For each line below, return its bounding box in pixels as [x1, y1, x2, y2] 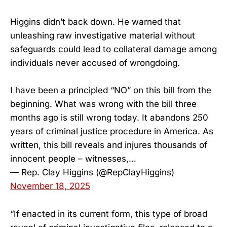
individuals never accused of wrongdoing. [10, 58, 180, 68]
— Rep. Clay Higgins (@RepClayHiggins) [10, 167, 174, 178]
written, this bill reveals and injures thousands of [10, 140, 207, 150]
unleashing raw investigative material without [10, 30, 195, 41]
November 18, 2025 [10, 181, 90, 192]
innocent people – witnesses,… [10, 154, 136, 164]
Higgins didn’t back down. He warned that [10, 17, 181, 27]
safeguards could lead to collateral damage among [10, 44, 217, 55]
